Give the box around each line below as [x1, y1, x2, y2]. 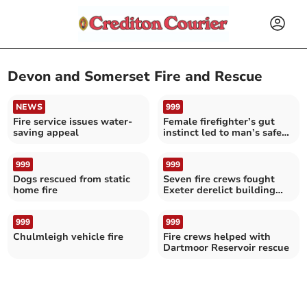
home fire [13, 183, 58, 197]
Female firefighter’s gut [163, 114, 275, 128]
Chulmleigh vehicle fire [13, 230, 124, 243]
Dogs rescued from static [13, 172, 131, 186]
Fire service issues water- [13, 114, 133, 128]
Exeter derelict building [163, 183, 275, 197]
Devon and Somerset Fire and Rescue [8, 67, 263, 86]
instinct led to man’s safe [163, 125, 282, 139]
